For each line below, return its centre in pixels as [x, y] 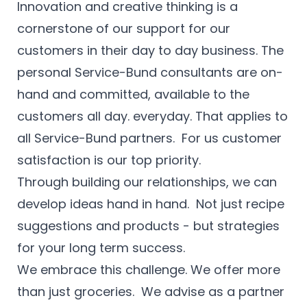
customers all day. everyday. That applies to [152, 116]
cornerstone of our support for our [124, 29]
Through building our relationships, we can [147, 182]
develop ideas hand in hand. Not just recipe [151, 204]
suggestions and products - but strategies [148, 226]
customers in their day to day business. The [150, 51]
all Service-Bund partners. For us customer [149, 138]
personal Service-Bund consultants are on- [150, 73]
